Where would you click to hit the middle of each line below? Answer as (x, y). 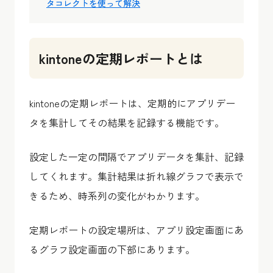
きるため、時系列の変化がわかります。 (117, 196)
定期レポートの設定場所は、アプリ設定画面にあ (136, 230)
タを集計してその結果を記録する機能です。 (127, 122)
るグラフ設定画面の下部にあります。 (112, 249)
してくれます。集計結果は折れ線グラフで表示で (136, 176)
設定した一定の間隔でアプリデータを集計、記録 (136, 157)
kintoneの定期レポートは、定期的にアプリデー (132, 103)
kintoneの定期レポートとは (121, 58)
